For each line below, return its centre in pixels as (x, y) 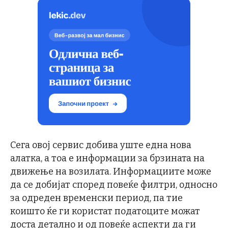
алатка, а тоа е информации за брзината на (107, 159)
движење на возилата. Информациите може (111, 172)
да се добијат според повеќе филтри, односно (114, 185)
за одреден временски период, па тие (96, 198)
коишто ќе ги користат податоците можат (105, 211)
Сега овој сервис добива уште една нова (101, 145)
